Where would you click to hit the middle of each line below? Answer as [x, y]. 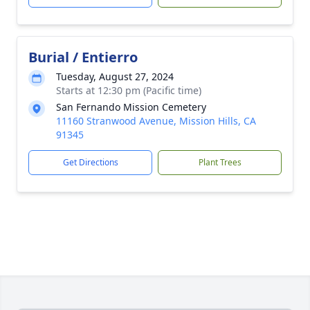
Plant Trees [220, 162]
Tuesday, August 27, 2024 [115, 76]
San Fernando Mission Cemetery [131, 107]
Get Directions [90, 162]
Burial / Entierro [83, 57]
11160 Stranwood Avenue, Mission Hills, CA [156, 121]
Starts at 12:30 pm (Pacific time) [129, 90]
